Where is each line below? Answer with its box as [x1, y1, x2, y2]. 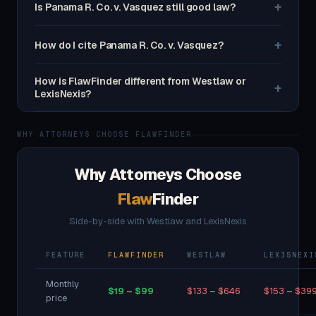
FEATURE [46, 250, 85, 260]
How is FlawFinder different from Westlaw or [35, 75, 246, 87]
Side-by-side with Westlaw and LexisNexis [69, 215, 247, 227]
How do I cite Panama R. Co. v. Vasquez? [35, 38, 224, 51]
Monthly [46, 278, 79, 290]
